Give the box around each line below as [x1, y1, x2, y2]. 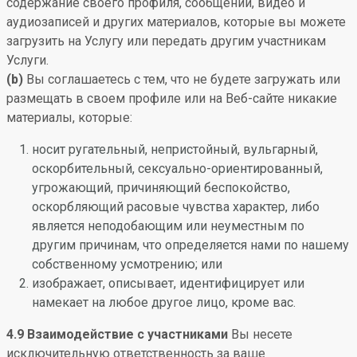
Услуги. [6, 53, 49, 68]
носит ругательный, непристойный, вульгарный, [32, 142, 318, 157]
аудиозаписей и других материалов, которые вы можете [6, 14, 346, 29]
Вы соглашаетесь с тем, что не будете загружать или [23, 72, 340, 87]
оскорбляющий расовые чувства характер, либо [32, 199, 320, 214]
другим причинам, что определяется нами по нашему [32, 237, 349, 253]
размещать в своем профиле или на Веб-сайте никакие [6, 91, 337, 106]
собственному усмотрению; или [32, 257, 222, 272]
